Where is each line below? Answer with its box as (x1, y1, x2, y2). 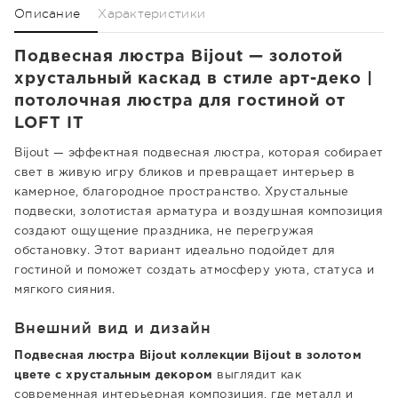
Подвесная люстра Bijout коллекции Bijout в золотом (14, 351, 362, 361)
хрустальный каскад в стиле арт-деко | (14, 72, 373, 86)
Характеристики (98, 6, 206, 20)
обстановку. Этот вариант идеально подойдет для (14, 246, 335, 256)
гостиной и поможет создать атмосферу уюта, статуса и (14, 266, 374, 275)
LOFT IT (14, 116, 84, 131)
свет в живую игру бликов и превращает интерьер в (14, 168, 354, 178)
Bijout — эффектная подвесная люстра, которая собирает (14, 148, 384, 158)
